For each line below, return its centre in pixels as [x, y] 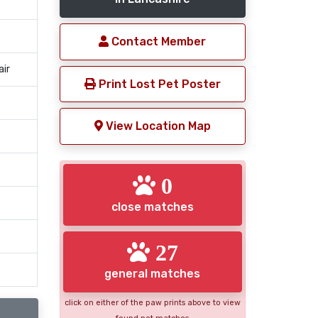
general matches [153, 274]
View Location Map [157, 126]
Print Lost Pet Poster [158, 84]
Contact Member [158, 42]
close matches [152, 207]
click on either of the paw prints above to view [152, 303]
